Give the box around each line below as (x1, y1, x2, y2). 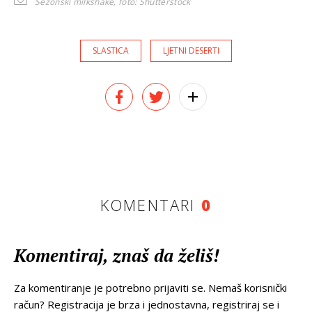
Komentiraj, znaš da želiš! (14, 243, 219, 267)
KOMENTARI (100, 194, 201, 215)
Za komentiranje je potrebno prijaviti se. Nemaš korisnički (14, 280, 287, 295)
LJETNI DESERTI (163, 44, 219, 56)
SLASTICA (93, 44, 129, 56)
